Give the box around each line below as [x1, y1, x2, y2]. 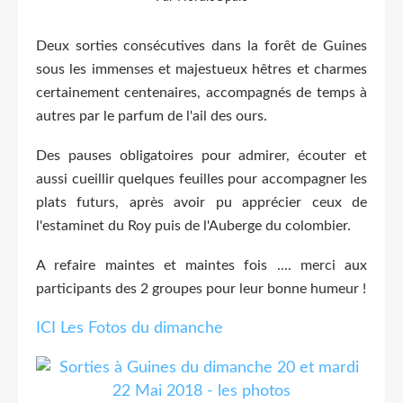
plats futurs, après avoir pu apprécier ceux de [36, 194, 367, 210]
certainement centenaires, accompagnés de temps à [36, 85, 367, 100]
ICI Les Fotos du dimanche [36, 319, 223, 336]
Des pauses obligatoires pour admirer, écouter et [36, 148, 367, 163]
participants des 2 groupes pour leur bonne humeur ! [36, 281, 366, 296]
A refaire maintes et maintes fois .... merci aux [36, 257, 367, 273]
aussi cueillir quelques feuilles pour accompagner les [36, 171, 367, 186]
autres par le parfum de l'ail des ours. [36, 108, 267, 123]
